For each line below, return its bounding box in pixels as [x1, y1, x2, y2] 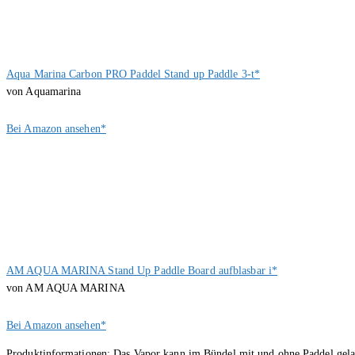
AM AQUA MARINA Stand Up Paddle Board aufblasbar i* [6, 264, 277, 277]
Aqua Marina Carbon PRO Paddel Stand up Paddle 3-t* [6, 67, 260, 80]
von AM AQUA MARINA [6, 281, 125, 294]
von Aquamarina [6, 85, 82, 97]
